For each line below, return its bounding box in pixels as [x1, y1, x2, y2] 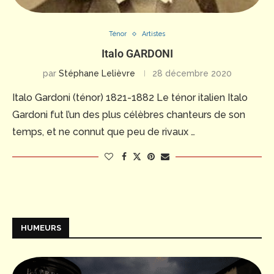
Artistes [142, 30, 165, 39]
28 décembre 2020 [152, 68, 232, 79]
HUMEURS [21, 223, 61, 233]
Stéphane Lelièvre [58, 68, 135, 79]
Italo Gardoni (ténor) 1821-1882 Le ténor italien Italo [12, 92, 248, 104]
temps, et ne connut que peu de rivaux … [12, 126, 195, 138]
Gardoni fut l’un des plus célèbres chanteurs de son [12, 109, 245, 121]
